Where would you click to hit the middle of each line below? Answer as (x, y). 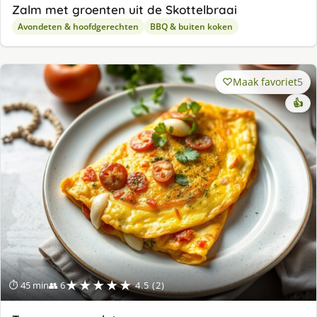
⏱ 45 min (29, 286)
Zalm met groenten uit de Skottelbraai (125, 9)
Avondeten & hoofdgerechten (78, 26)
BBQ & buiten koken (191, 26)
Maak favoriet (265, 81)
